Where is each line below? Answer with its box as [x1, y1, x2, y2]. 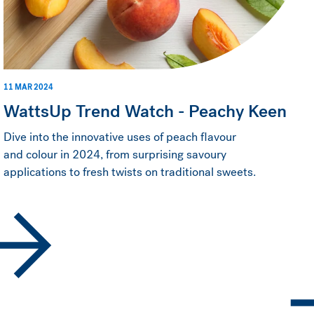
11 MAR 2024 [4, 81, 54, 93]
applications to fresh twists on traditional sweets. [4, 163, 257, 180]
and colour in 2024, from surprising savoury [4, 146, 227, 163]
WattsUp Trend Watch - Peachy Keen [4, 99, 287, 123]
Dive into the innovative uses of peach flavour [4, 128, 237, 145]
